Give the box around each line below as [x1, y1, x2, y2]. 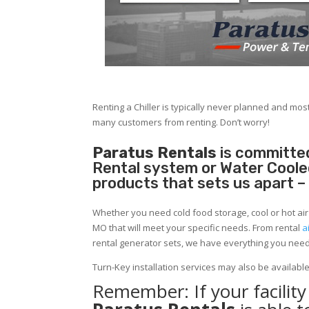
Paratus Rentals [92, 143, 217, 163]
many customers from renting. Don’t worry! [92, 116, 270, 129]
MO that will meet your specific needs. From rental [92, 221, 303, 235]
